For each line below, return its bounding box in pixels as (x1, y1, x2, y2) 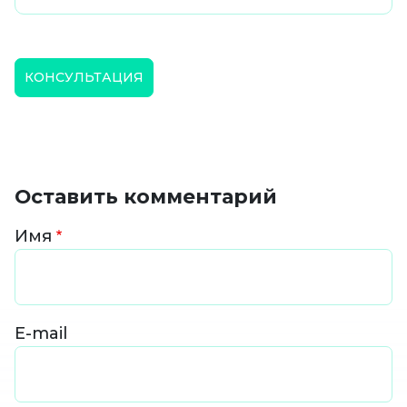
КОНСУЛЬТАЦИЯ (25, 68, 144, 85)
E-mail (15, 323, 67, 343)
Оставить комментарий (15, 184, 277, 208)
